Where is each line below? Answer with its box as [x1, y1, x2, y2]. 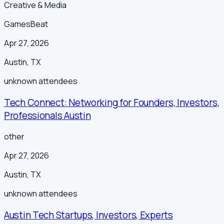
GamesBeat [4, 18, 48, 29]
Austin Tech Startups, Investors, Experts [4, 208, 173, 222]
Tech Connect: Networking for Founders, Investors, [4, 95, 219, 109]
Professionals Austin [4, 108, 91, 122]
